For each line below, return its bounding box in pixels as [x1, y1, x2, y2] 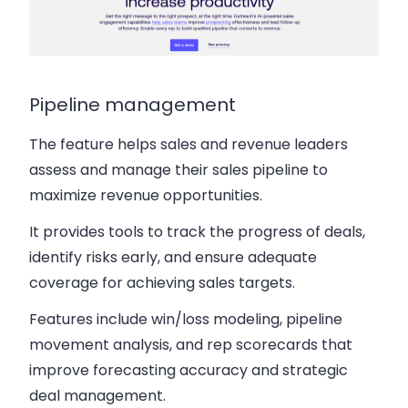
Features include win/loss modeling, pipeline [29, 309, 342, 331]
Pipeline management [29, 92, 236, 118]
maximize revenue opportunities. [29, 185, 262, 207]
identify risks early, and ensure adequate [29, 247, 317, 269]
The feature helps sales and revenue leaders [29, 134, 348, 156]
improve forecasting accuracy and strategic [29, 360, 348, 382]
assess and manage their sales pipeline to [29, 159, 328, 181]
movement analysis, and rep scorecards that [29, 334, 352, 356]
